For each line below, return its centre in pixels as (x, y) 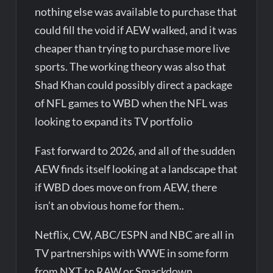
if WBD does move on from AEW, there (126, 187)
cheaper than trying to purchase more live (133, 48)
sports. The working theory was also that (131, 66)
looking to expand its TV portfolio (114, 121)
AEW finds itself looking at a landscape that (136, 168)
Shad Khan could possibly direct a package (134, 84)
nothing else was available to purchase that (136, 11)
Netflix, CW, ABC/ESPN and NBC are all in (135, 234)
